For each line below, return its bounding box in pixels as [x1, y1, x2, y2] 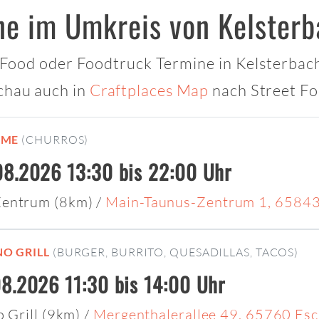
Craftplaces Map [89, 80, 209, 100]
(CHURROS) [21, 132, 89, 147]
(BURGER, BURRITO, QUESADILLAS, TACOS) [52, 245, 299, 260]
